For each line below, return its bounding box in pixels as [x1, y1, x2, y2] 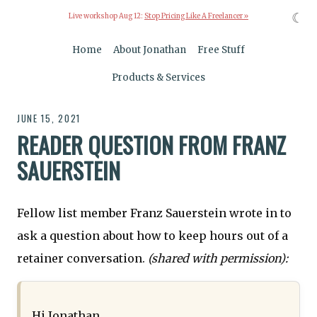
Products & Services [112, 71, 205, 84]
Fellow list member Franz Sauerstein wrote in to [17, 206, 292, 221]
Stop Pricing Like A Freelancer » [144, 12, 248, 21]
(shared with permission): [148, 251, 288, 266]
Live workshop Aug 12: [69, 12, 144, 21]
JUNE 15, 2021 [17, 111, 81, 126]
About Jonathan [113, 44, 186, 57]
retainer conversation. [17, 251, 148, 266]
